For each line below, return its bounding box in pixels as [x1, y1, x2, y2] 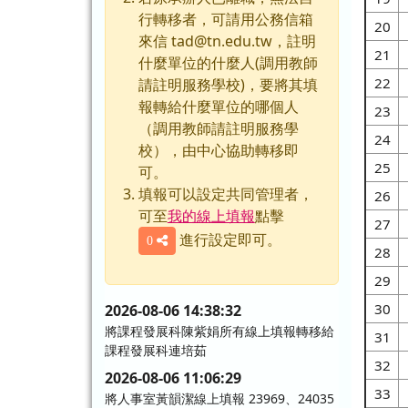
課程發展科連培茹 [104, 341, 207, 359]
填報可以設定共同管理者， [138, 183, 313, 204]
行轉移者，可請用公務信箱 [138, 8, 313, 29]
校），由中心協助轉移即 [138, 139, 299, 160]
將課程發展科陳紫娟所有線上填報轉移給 [104, 321, 334, 340]
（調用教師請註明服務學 [138, 117, 299, 138]
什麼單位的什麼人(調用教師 [138, 52, 318, 73]
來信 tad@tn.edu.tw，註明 [138, 30, 316, 51]
